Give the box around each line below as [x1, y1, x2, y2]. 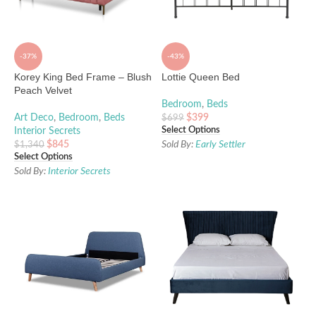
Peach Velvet [14, 85, 72, 97]
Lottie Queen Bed [162, 71, 240, 83]
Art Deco [14, 113, 54, 123]
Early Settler [195, 140, 245, 150]
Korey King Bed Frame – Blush [14, 71, 152, 83]
